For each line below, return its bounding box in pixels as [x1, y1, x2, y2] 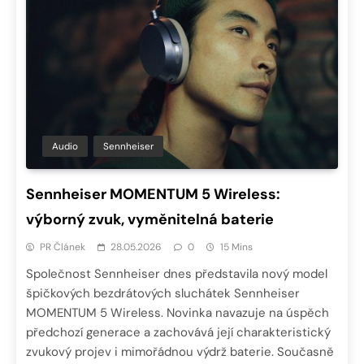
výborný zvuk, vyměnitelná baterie [26, 209, 274, 229]
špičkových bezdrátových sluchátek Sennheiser [26, 284, 300, 301]
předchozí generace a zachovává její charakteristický [26, 323, 331, 340]
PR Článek [40, 240, 85, 253]
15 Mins [220, 240, 253, 253]
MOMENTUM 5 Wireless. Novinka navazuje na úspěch [26, 304, 329, 321]
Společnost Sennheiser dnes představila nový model [26, 265, 327, 282]
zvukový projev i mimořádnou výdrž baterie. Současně [26, 343, 334, 360]
